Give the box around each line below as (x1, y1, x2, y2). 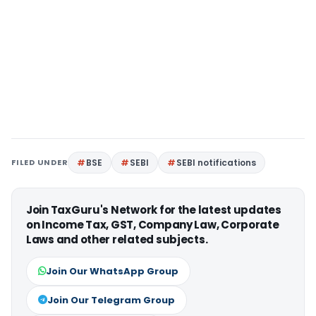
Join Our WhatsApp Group (46, 265, 178, 279)
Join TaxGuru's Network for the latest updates (26, 202, 281, 218)
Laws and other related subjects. (26, 232, 208, 248)
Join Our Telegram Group (47, 293, 175, 308)
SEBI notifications (176, 157, 257, 169)
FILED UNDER (11, 157, 68, 169)
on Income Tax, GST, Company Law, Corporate (26, 217, 279, 233)
